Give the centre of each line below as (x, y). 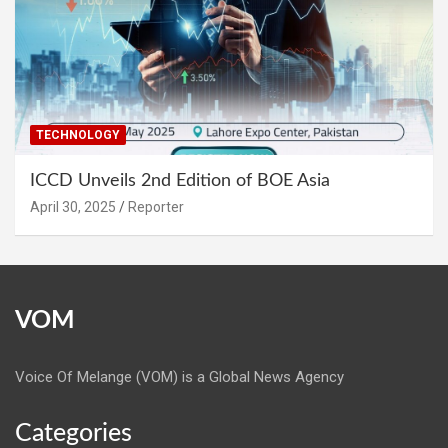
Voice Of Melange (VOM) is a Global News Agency (179, 377)
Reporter (156, 207)
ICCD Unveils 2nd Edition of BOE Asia (180, 181)
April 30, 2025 (73, 207)
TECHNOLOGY (78, 135)
